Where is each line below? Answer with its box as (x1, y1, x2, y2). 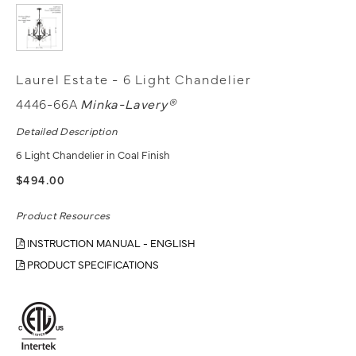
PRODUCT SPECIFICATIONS (25, 257, 159, 272)
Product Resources (16, 207, 110, 222)
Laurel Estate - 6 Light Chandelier (16, 70, 252, 88)
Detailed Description (16, 123, 118, 138)
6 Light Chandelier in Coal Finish (16, 147, 170, 162)
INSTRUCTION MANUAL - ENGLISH (25, 235, 195, 250)
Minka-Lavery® (80, 95, 176, 113)
